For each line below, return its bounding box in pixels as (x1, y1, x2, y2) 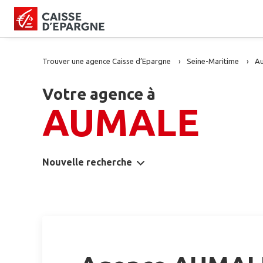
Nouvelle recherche (42, 157, 132, 167)
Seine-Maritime (187, 57, 239, 65)
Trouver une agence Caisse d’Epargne (42, 57, 171, 65)
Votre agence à (42, 85, 156, 103)
